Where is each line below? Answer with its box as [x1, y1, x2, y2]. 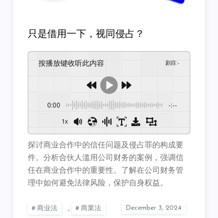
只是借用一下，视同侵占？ [28, 29, 145, 39]
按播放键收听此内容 [46, 57, 105, 68]
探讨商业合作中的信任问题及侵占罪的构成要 [28, 141, 184, 149]
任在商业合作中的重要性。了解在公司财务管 [28, 166, 184, 175]
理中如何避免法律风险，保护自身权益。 [28, 179, 168, 187]
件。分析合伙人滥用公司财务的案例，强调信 [28, 154, 184, 162]
